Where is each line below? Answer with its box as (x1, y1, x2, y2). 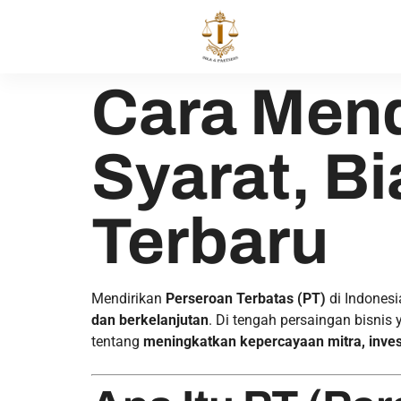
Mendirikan (91, 290, 166, 307)
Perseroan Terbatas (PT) (166, 290, 326, 307)
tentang (91, 333, 143, 350)
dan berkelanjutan (91, 311, 209, 328)
